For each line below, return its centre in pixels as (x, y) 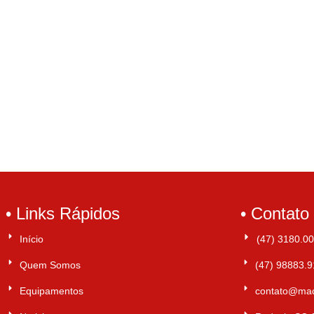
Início (31, 239)
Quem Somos (50, 265)
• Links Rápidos (62, 213)
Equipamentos (51, 291)
